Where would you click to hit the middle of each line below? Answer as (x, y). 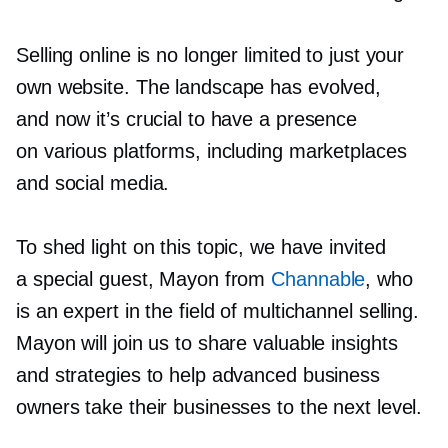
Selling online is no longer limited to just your (210, 55)
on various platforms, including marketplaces (211, 151)
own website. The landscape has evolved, (199, 87)
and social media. (93, 183)
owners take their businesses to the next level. (219, 407)
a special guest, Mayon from (144, 279)
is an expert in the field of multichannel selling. (217, 311)
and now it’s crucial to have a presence (187, 119)
